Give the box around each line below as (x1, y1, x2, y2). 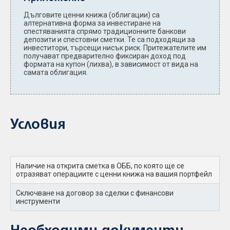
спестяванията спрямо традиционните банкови (24, 27, 186, 35)
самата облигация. (24, 68, 88, 76)
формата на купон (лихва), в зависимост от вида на (24, 60, 198, 68)
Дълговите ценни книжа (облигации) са (24, 11, 160, 19)
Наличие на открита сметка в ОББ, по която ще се (16, 162, 184, 170)
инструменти (16, 197, 60, 205)
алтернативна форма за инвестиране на (24, 19, 161, 27)
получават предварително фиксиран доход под (24, 52, 186, 60)
